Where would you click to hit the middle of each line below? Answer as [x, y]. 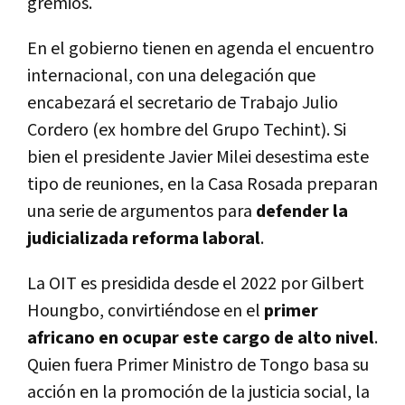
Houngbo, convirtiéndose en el [144, 311]
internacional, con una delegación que [171, 75]
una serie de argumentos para [140, 211]
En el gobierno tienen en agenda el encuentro [201, 48]
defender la [302, 211]
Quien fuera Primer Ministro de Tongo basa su [198, 365]
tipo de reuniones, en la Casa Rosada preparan [202, 184]
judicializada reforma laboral [144, 238]
